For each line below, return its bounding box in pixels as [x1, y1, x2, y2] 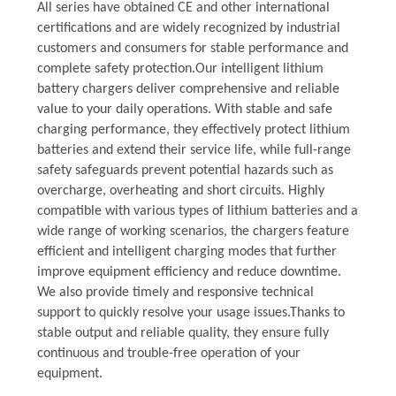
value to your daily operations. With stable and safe [36, 102, 332, 117]
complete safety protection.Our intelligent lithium [36, 61, 324, 76]
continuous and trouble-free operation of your [36, 346, 301, 361]
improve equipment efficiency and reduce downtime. [36, 264, 341, 279]
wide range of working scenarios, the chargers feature [36, 224, 349, 239]
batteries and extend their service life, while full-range [36, 142, 351, 157]
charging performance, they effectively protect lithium [36, 122, 350, 137]
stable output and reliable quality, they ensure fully [36, 325, 329, 340]
